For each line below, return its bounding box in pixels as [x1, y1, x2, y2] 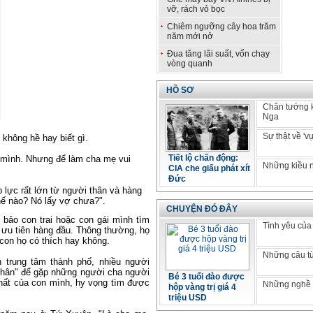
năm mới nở [167, 31, 213, 41]
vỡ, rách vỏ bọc [167, 4, 225, 14]
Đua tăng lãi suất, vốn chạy [167, 49, 270, 59]
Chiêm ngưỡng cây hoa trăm [167, 22, 276, 31]
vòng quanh [167, 59, 212, 68]
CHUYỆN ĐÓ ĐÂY [166, 204, 238, 214]
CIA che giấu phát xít [168, 163, 250, 173]
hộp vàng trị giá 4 [168, 282, 236, 292]
